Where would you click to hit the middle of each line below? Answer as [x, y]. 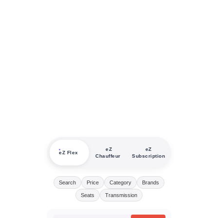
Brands [151, 182]
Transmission [121, 195]
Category [120, 182]
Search [67, 182]
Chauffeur [108, 156]
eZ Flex [69, 153]
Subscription [148, 156]
